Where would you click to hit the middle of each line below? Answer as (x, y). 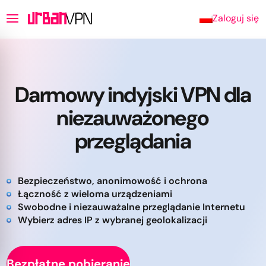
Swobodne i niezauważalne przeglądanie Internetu (132, 207)
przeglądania (133, 141)
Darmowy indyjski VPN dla (133, 95)
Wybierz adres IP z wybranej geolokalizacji (113, 220)
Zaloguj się (236, 18)
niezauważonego (133, 118)
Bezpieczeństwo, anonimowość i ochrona (113, 181)
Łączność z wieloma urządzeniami (95, 194)
